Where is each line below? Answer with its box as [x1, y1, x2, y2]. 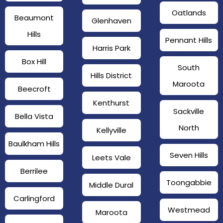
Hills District [91, 70, 132, 81]
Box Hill [22, 56, 47, 67]
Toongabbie [166, 177, 212, 188]
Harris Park [92, 43, 130, 54]
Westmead [167, 205, 210, 216]
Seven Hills [169, 150, 208, 161]
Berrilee [20, 166, 48, 177]
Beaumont [14, 12, 54, 23]
